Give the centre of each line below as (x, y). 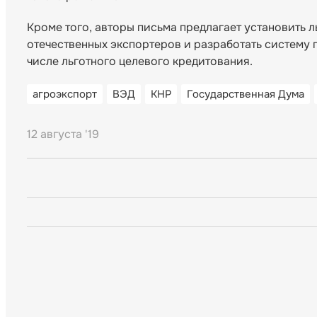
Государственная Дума (246, 94)
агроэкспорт (65, 94)
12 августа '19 (63, 134)
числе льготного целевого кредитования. (140, 62)
